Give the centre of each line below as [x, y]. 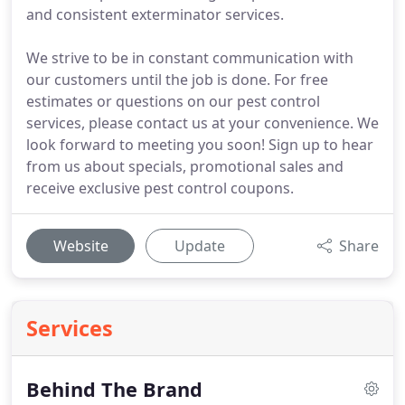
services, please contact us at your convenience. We [202, 123]
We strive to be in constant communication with [190, 58]
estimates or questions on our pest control [173, 101]
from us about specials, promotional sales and [185, 166]
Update [200, 246]
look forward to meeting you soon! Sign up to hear [200, 145]
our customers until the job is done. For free [177, 80]
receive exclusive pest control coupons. [160, 188]
